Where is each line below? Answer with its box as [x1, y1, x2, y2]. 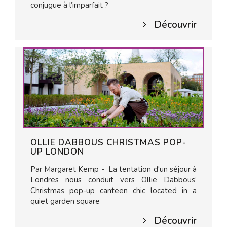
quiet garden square [30, 196, 100, 206]
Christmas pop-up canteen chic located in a [30, 185, 197, 196]
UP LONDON [30, 146, 84, 158]
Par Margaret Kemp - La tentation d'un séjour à [30, 164, 197, 174]
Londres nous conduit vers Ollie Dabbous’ [30, 175, 197, 185]
